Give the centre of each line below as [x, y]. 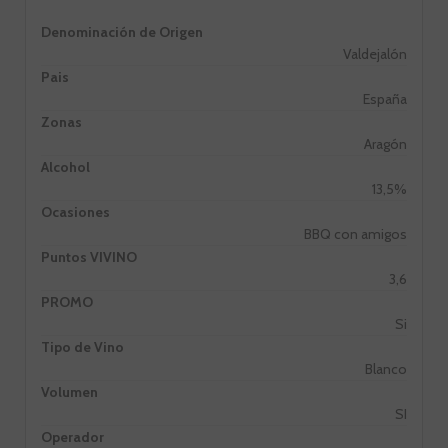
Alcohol [65, 166]
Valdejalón [375, 53]
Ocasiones [75, 211]
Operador [72, 436]
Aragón [385, 143]
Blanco [386, 368]
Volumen [69, 391]
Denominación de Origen [122, 31]
